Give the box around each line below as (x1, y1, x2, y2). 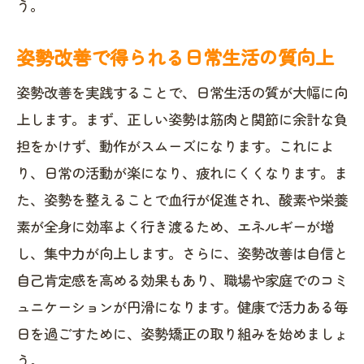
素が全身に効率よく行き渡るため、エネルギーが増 (16, 216, 334, 236)
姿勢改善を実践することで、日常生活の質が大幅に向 (16, 82, 348, 102)
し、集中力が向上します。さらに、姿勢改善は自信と (16, 243, 348, 263)
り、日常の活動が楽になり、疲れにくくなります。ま (16, 162, 348, 183)
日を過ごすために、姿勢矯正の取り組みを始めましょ (16, 323, 348, 344)
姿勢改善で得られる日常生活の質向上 (16, 43, 334, 71)
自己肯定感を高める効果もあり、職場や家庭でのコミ (16, 270, 348, 290)
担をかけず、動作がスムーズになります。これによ (16, 136, 334, 156)
